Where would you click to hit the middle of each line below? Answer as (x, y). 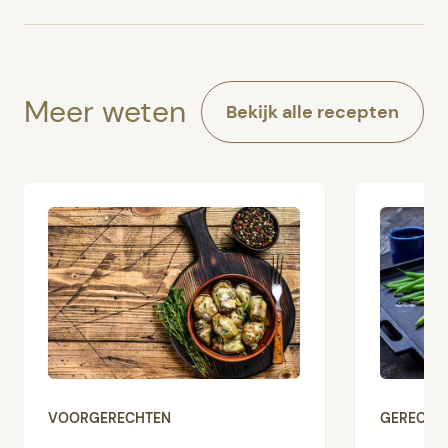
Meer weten (105, 112)
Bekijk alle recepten (312, 112)
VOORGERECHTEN (109, 418)
